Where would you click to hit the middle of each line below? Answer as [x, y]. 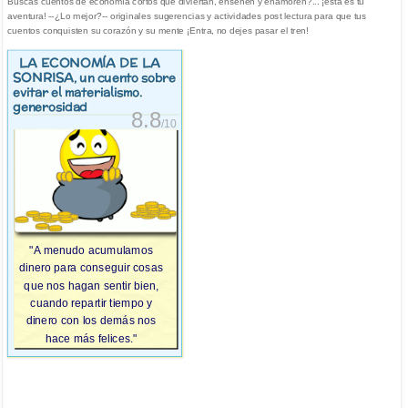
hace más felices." [91, 338]
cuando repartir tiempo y [92, 303]
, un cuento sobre [125, 78]
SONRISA [43, 77]
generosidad [50, 107]
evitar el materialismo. [78, 92]
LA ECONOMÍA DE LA [89, 63]
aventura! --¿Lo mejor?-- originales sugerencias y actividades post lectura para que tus [187, 16]
